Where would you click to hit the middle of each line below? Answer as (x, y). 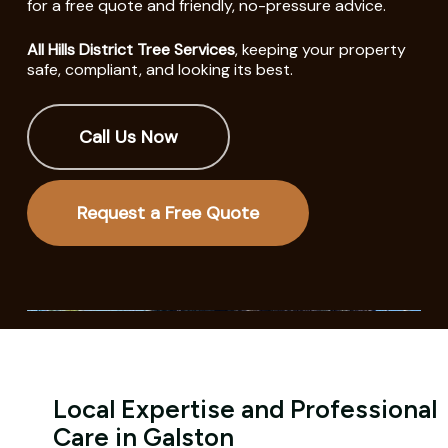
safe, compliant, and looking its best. (159, 69)
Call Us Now (129, 136)
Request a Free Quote (168, 212)
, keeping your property (320, 49)
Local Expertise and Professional (244, 408)
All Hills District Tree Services (130, 49)
